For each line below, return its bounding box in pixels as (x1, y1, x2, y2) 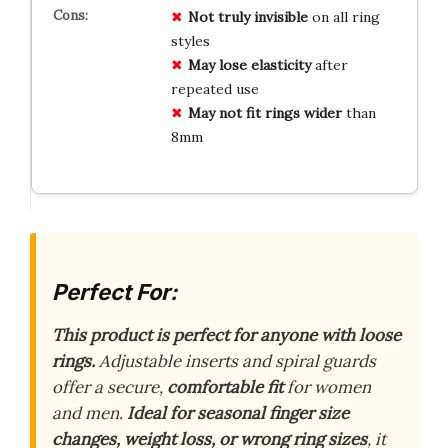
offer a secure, (52, 376, 167, 399)
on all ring (307, 7, 380, 26)
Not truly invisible (187, 7, 308, 26)
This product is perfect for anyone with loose (52, 324, 401, 347)
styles (170, 31, 210, 50)
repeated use (170, 79, 259, 98)
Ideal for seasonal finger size (127, 402, 349, 425)
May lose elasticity (187, 55, 311, 74)
